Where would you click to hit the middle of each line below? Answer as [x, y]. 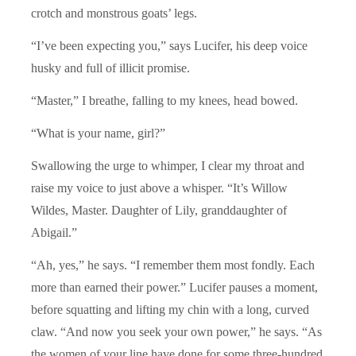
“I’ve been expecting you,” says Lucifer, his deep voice [169, 45]
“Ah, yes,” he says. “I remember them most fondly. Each [173, 265]
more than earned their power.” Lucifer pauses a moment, [174, 287]
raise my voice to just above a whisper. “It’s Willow [159, 188]
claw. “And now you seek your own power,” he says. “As [176, 331]
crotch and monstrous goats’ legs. [114, 13]
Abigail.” [54, 232]
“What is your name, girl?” [98, 133]
